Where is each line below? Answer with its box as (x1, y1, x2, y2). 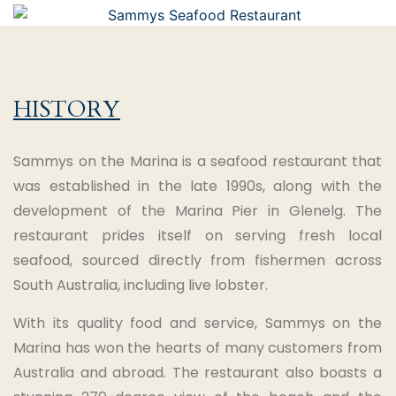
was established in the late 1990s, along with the (13, 176, 382, 197)
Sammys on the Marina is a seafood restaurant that (13, 151, 382, 172)
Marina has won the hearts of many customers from (13, 337, 382, 358)
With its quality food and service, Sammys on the (13, 312, 382, 333)
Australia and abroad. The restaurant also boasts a (13, 362, 382, 383)
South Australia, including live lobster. (13, 275, 268, 296)
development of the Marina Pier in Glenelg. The (13, 201, 382, 222)
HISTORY (13, 94, 120, 126)
